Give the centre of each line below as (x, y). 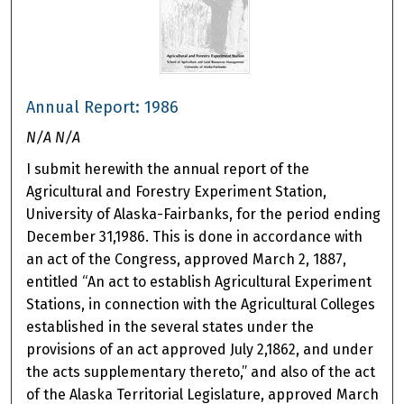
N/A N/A (54, 138)
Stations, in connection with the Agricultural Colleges (201, 305)
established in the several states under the (170, 327)
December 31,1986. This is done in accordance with (195, 237)
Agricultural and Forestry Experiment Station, (177, 192)
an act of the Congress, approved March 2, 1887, (187, 260)
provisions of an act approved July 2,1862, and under (200, 350)
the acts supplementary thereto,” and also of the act (201, 372)
